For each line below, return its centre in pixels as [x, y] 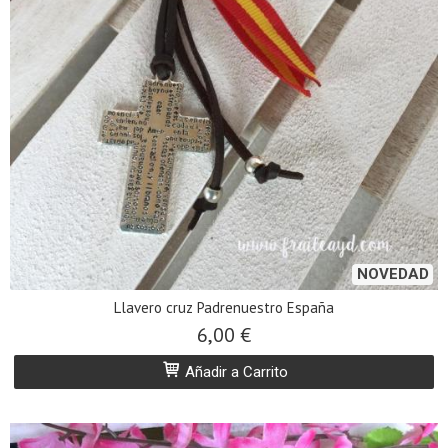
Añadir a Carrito [234, 371]
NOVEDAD [393, 273]
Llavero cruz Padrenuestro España [224, 307]
